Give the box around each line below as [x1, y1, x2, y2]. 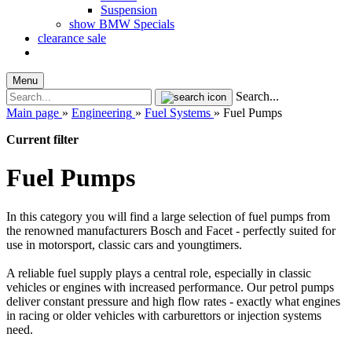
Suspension [101, 3, 157, 16]
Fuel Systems [145, 106, 211, 119]
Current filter [6, 133, 79, 146]
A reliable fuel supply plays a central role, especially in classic [6, 266, 311, 280]
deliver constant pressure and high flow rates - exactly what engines [6, 294, 340, 308]
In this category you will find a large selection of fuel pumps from [6, 209, 330, 223]
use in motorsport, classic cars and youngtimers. [6, 237, 245, 251]
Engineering [71, 106, 132, 119]
